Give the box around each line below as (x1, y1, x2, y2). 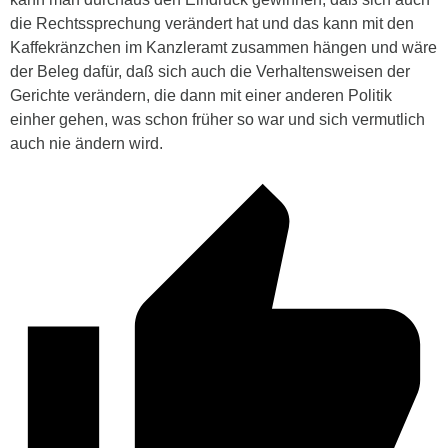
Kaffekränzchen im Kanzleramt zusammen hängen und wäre (10, 38, 437, 56)
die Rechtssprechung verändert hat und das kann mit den (10, 14, 414, 32)
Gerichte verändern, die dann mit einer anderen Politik (10, 86, 392, 104)
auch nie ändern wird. (10, 134, 163, 152)
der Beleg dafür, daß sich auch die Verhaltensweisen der (10, 62, 410, 80)
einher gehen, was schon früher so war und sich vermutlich (10, 110, 425, 128)
